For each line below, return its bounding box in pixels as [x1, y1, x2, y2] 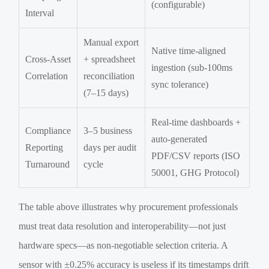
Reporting [25, 142, 64, 153]
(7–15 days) [83, 87, 129, 98]
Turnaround [25, 159, 70, 169]
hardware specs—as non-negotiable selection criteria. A [19, 240, 228, 250]
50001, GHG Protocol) [151, 167, 240, 178]
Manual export [83, 37, 139, 47]
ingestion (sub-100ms [151, 62, 233, 73]
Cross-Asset [25, 53, 71, 64]
